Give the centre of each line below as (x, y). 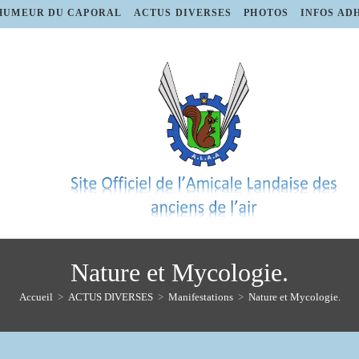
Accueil (36, 297)
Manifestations (200, 297)
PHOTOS (266, 13)
